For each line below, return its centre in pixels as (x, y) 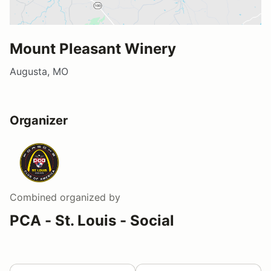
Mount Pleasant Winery (93, 48)
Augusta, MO (39, 71)
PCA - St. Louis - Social (92, 220)
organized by (89, 197)
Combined (33, 197)
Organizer (39, 120)
